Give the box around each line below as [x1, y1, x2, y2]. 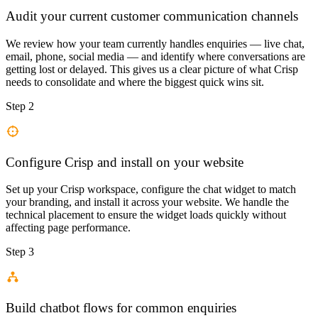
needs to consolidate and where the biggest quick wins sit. [6, 76, 264, 89]
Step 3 [6, 246, 34, 258]
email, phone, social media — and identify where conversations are [6, 50, 305, 63]
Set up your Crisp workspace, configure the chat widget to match [6, 183, 296, 196]
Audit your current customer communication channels [6, 9, 298, 24]
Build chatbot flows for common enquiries [6, 300, 236, 316]
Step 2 [6, 100, 34, 113]
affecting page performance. [6, 221, 131, 234]
